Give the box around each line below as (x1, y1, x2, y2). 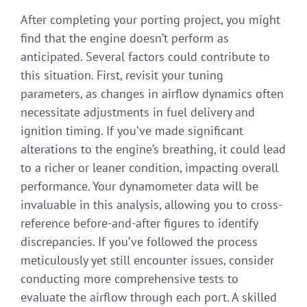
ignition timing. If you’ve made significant (21, 123, 243, 139)
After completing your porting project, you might (21, 12, 280, 28)
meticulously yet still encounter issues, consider (21, 252, 274, 269)
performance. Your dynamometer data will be (21, 178, 258, 195)
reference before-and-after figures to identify (21, 215, 258, 232)
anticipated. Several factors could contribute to (21, 49, 270, 65)
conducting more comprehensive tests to (21, 271, 238, 287)
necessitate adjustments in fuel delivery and (21, 104, 255, 121)
